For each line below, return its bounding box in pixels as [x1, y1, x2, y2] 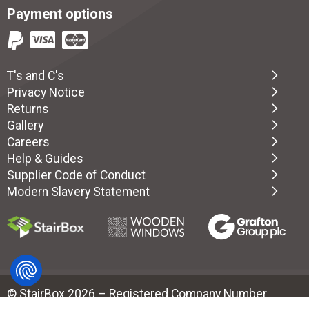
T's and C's [7, 68, 64, 83]
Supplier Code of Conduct [7, 168, 146, 182]
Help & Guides [7, 151, 83, 166]
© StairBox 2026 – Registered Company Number [7, 286, 267, 301]
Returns [7, 101, 49, 116]
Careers [7, 134, 50, 149]
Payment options [7, 5, 113, 22]
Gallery [7, 118, 43, 132]
